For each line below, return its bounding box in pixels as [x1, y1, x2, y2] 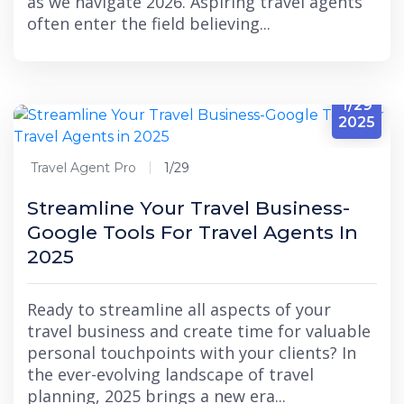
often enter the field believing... [27, 13, 271, 34]
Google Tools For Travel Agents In [27, 221, 358, 243]
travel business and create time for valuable [27, 320, 371, 342]
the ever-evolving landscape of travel [27, 363, 314, 385]
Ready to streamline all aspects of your [27, 298, 331, 320]
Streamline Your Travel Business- [27, 197, 350, 219]
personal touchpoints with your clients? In [27, 342, 356, 363]
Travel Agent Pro [31, 160, 136, 176]
